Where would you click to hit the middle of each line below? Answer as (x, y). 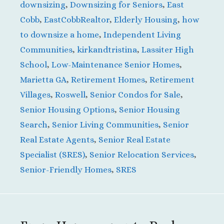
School (33, 64)
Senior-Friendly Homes (66, 169)
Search (34, 124)
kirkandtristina (107, 49)
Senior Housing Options (67, 109)
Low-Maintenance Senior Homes (115, 64)
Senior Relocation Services (142, 154)
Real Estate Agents (57, 139)
